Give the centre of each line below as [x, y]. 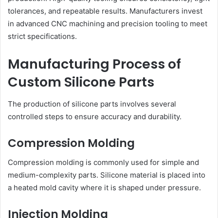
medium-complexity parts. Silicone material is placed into [107, 175]
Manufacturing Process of [94, 64]
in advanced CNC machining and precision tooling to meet [108, 24]
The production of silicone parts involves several [92, 104]
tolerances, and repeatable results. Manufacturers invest [105, 11]
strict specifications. [42, 36]
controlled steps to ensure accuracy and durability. [95, 116]
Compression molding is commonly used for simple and [103, 163]
